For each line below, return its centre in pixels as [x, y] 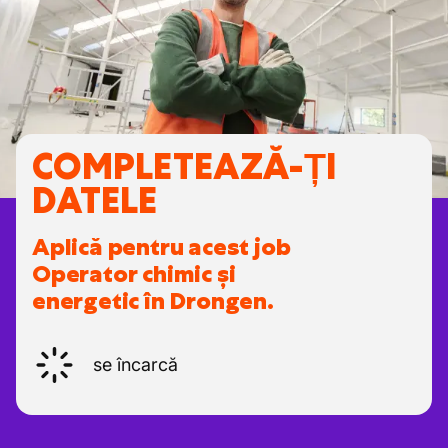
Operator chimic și [134, 274]
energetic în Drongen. [153, 301]
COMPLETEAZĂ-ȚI [184, 166]
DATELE [94, 200]
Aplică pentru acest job [161, 247]
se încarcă [135, 364]
